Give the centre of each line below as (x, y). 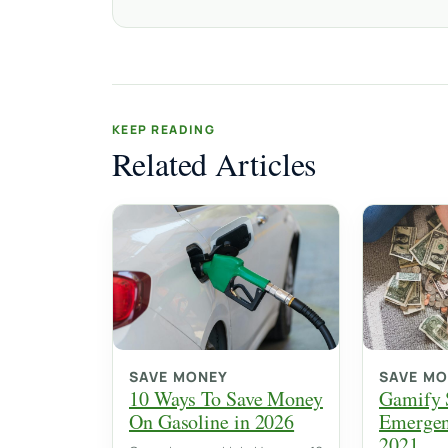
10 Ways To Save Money (226, 399)
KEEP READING (164, 130)
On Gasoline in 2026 (212, 422)
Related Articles (214, 164)
